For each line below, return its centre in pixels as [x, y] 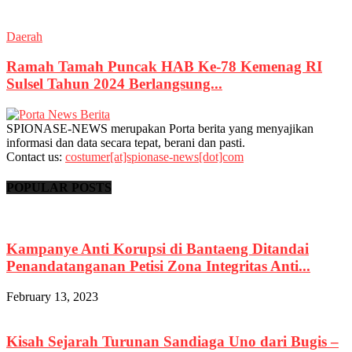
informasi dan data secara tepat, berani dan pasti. [126, 142]
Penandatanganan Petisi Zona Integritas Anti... [158, 266]
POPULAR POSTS [59, 188]
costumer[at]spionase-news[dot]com [154, 156]
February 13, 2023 [52, 296]
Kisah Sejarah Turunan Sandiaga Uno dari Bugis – [172, 341]
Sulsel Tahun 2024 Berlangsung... [114, 84]
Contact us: [36, 156]
